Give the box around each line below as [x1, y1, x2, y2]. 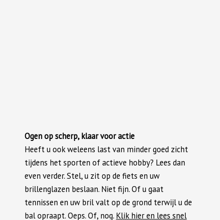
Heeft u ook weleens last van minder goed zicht [25, 143, 189, 155]
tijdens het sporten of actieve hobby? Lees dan [25, 157, 186, 168]
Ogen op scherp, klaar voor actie [25, 130, 135, 141]
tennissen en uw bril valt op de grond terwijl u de [25, 196, 192, 208]
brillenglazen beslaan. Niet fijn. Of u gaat [25, 183, 164, 194]
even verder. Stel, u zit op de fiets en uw [25, 170, 160, 181]
